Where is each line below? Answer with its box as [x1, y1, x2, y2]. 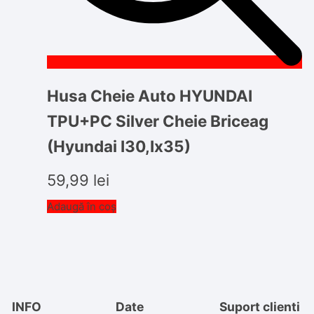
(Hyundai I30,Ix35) [47, 137, 191, 156]
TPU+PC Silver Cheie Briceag [47, 111, 269, 131]
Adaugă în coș [47, 199, 117, 213]
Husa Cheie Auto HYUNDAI [47, 86, 253, 106]
